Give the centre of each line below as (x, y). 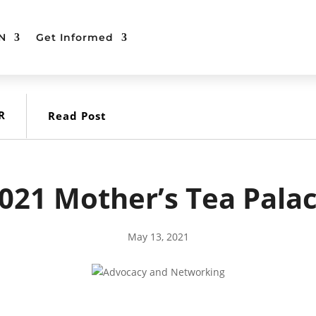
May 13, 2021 (158, 236)
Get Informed (74, 37)
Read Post (77, 115)
